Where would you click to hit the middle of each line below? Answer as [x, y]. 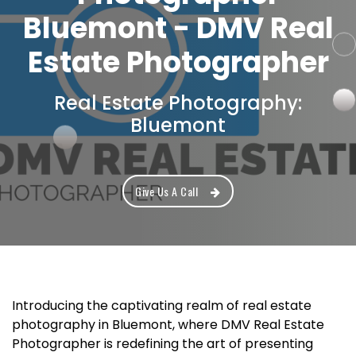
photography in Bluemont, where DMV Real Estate [168, 325]
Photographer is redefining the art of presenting [163, 344]
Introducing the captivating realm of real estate [162, 306]
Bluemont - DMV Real [178, 28]
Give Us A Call [167, 191]
